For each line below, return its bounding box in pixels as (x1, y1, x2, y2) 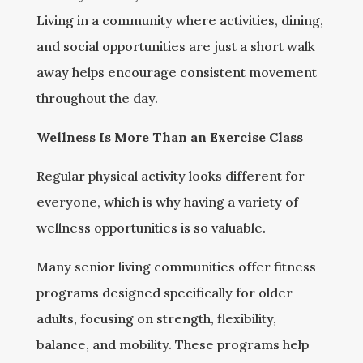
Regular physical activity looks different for (36, 168, 305, 184)
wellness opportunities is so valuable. (36, 220, 266, 236)
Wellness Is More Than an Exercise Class (36, 129, 303, 145)
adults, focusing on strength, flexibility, (36, 310, 276, 327)
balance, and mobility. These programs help (36, 336, 309, 352)
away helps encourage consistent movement (36, 64, 317, 80)
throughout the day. (36, 90, 158, 106)
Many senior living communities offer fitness (36, 258, 316, 275)
